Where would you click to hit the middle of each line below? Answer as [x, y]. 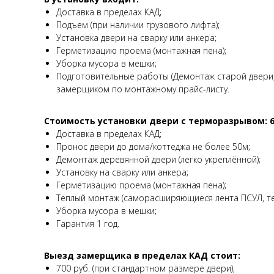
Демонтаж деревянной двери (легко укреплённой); [158, 159]
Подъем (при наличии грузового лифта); [138, 24]
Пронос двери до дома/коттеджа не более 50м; [153, 146]
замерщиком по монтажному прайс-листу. [143, 89]
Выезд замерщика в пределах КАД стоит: [142, 255]
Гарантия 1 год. [88, 223]
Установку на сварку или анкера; [122, 172]
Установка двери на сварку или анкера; [136, 37]
